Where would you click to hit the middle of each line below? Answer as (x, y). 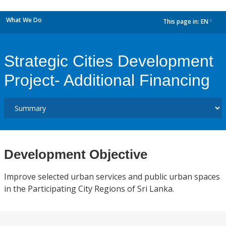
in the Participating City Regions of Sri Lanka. (89, 189)
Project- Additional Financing (107, 80)
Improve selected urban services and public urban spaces (112, 177)
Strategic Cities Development (109, 61)
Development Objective (76, 154)
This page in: (182, 22)
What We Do (24, 20)
